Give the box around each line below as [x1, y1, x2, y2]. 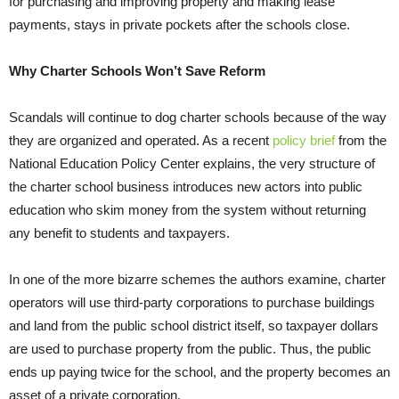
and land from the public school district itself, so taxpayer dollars [9, 317, 379, 333]
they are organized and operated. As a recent [9, 132, 273, 148]
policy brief [273, 132, 335, 148]
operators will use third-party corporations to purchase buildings [9, 294, 375, 310]
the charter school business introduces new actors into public [9, 178, 362, 194]
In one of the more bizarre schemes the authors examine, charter [9, 271, 386, 287]
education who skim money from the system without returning [9, 201, 366, 217]
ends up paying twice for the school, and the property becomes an [9, 363, 390, 379]
